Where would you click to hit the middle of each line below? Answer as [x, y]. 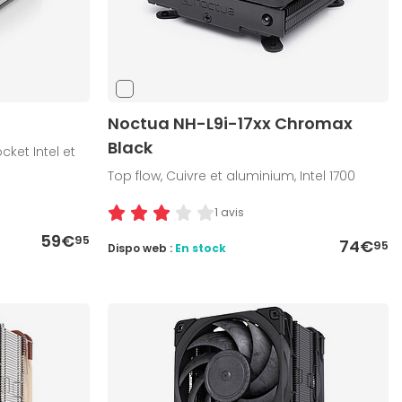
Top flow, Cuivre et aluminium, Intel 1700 [232, 176]
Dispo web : [142, 249]
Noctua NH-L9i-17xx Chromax [231, 124]
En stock [201, 249]
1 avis [230, 213]
